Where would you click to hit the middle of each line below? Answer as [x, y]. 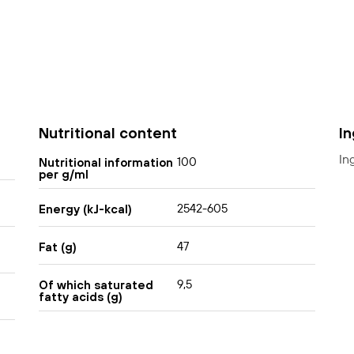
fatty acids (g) [80, 296]
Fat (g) [57, 247]
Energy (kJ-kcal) [85, 209]
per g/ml [63, 174]
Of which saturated [96, 284]
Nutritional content [107, 133]
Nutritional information [105, 162]
